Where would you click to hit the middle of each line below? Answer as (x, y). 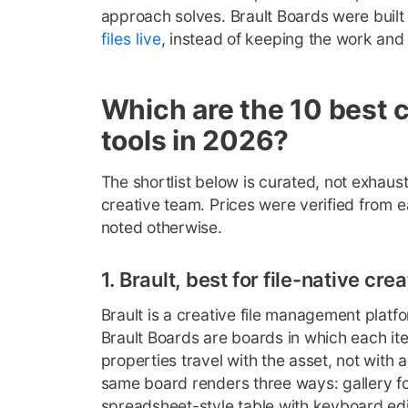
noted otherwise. (161, 227)
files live (131, 38)
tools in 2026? (195, 140)
